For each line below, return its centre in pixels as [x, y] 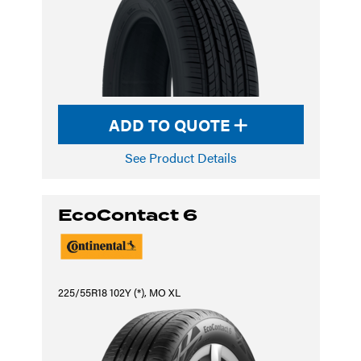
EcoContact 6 [127, 215]
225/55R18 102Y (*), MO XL [119, 292]
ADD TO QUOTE [171, 124]
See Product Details [180, 158]
